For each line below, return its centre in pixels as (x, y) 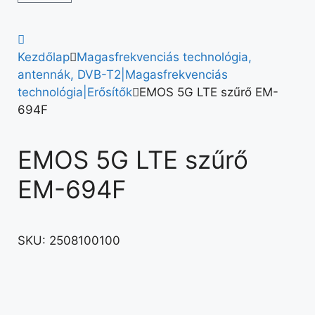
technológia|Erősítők (75, 92)
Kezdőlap (44, 57)
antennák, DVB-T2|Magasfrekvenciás (123, 75)
